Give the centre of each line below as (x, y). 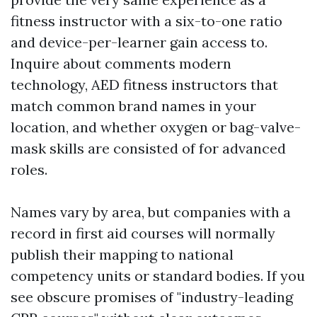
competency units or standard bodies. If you (158, 276)
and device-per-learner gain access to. (139, 42)
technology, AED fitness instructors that (144, 85)
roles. (29, 169)
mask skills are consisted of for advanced (148, 148)
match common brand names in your (133, 106)
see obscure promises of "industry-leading (152, 297)
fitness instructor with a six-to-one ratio (146, 21)
